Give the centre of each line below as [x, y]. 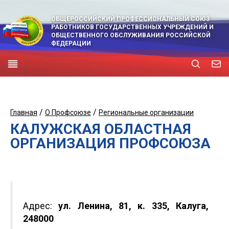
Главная [24, 112]
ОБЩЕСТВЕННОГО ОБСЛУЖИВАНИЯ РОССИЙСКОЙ [131, 35]
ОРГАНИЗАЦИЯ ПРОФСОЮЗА [110, 143]
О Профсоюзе [68, 112]
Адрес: [41, 206]
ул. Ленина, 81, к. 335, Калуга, [134, 206]
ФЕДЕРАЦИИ [71, 43]
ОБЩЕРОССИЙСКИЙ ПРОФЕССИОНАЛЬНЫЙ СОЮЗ [130, 19]
